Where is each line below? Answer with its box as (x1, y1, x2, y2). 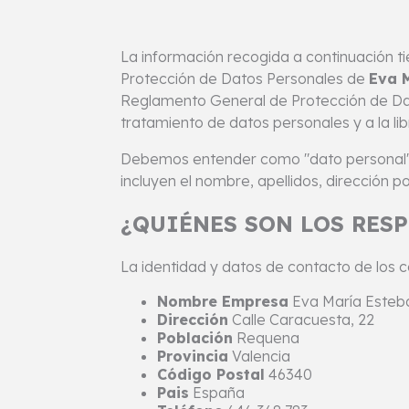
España (189, 383, 245, 403)
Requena (233, 329, 299, 348)
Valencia (228, 347, 290, 366)
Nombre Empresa (157, 292, 288, 311)
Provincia (157, 347, 228, 366)
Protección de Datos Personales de (121, 69, 369, 89)
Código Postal (157, 365, 265, 384)
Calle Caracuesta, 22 (228, 310, 374, 330)
